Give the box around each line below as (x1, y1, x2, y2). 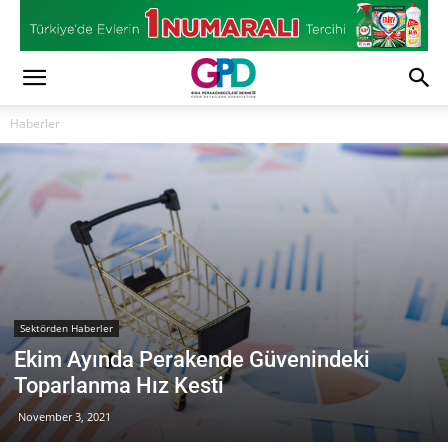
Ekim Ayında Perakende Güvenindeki (14, 346, 370, 372)
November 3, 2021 (18, 408, 111, 424)
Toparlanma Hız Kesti (14, 372, 224, 398)
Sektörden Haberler (20, 320, 113, 335)
